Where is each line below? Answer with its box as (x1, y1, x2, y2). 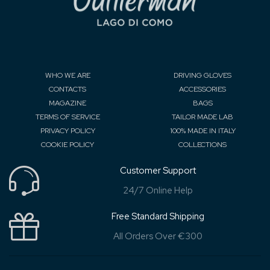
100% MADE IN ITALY (169, 125, 236, 136)
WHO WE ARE (45, 70, 90, 80)
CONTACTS (49, 84, 86, 94)
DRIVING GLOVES (174, 70, 231, 80)
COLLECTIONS (178, 139, 227, 149)
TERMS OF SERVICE (35, 111, 100, 122)
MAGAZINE (49, 98, 86, 108)
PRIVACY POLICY (40, 125, 95, 136)
